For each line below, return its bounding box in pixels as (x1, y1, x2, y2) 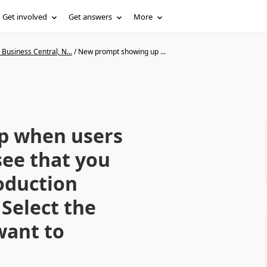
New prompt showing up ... (77, 46, 166, 57)
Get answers (69, 11, 113, 22)
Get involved (2, 11, 48, 22)
